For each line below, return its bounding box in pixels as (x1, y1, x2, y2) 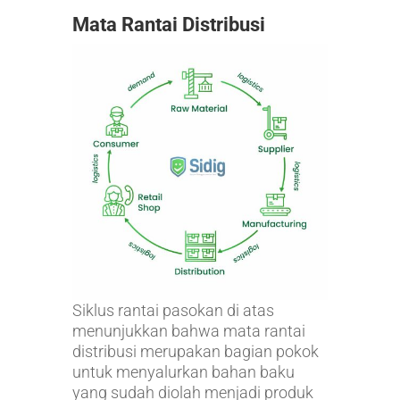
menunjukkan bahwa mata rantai (71, 321, 305, 340)
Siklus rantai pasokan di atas (71, 300, 274, 320)
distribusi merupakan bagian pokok (71, 341, 319, 361)
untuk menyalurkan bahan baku (71, 362, 295, 381)
